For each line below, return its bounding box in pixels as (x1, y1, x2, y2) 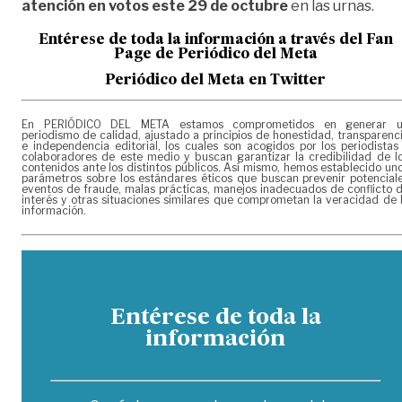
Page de (113, 47, 178, 62)
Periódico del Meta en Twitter (105, 74, 326, 89)
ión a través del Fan (251, 32, 393, 48)
